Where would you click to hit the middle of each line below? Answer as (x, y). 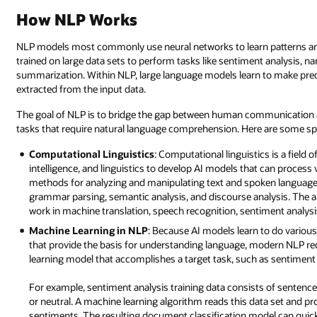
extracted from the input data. (81, 89)
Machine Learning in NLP (89, 231)
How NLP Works (77, 19)
